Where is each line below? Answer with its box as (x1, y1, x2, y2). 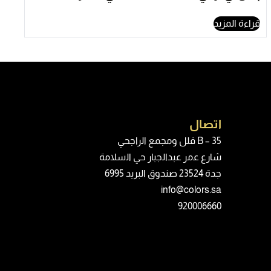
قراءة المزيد (214, 18, 261, 29)
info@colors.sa (161, 184, 221, 195)
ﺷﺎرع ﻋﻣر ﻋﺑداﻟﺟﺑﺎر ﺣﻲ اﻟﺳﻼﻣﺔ (99, 152, 221, 163)
